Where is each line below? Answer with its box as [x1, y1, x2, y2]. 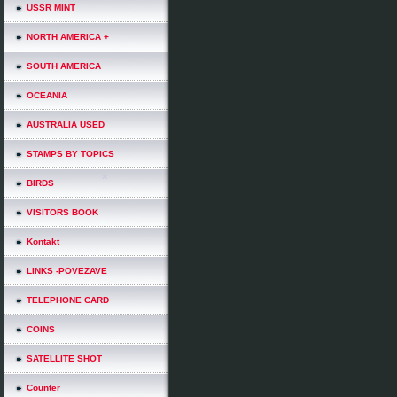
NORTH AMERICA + [27, 32, 109, 42]
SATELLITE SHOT [27, 354, 102, 363]
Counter [27, 383, 60, 393]
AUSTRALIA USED [27, 120, 105, 129]
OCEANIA [27, 90, 67, 100]
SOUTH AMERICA [27, 61, 101, 71]
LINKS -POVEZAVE [27, 266, 107, 276]
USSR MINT [27, 3, 75, 12]
